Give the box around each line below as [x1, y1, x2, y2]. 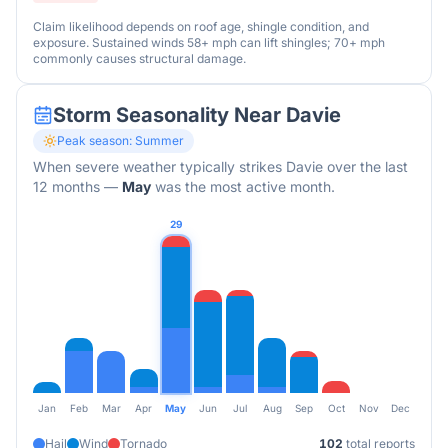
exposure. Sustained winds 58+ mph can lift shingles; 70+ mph [33, 35, 385, 50]
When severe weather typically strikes [33, 158, 286, 175]
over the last [323, 158, 408, 175]
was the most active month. [151, 178, 335, 195]
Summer [135, 133, 184, 148]
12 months [33, 178, 100, 195]
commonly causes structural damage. [33, 51, 246, 66]
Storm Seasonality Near [53, 103, 286, 127]
